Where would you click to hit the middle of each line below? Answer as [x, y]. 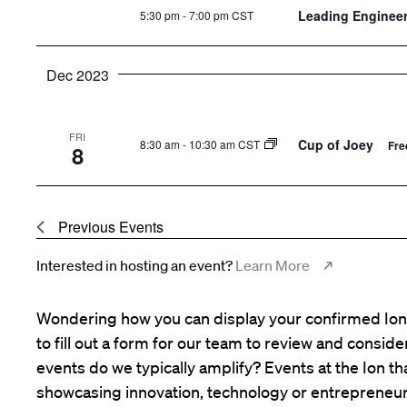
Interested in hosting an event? [136, 266]
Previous [89, 227]
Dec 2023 [77, 75]
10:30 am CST [224, 144]
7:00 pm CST [221, 15]
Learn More [273, 266]
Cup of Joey [338, 144]
